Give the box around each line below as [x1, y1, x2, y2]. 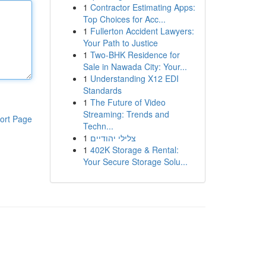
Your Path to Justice [83, 37, 158, 49]
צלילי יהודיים [90, 132, 136, 144]
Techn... [83, 120, 113, 132]
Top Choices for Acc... [83, 13, 166, 25]
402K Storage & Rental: [90, 144, 179, 156]
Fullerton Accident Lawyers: [90, 25, 194, 37]
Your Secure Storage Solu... [83, 156, 188, 167]
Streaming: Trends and [83, 108, 169, 120]
